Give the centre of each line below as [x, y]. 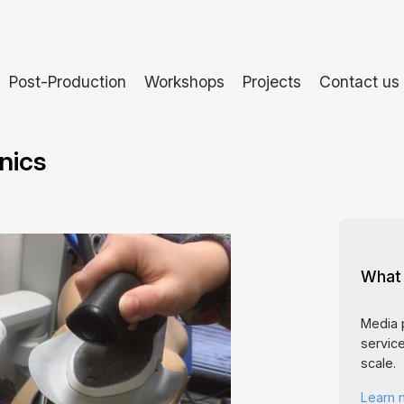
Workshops [184, 81]
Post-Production [68, 81]
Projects [272, 81]
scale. [378, 363]
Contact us [359, 81]
